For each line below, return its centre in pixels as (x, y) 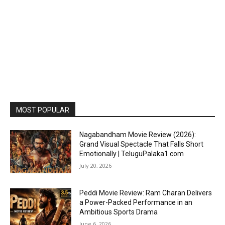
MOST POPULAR (43, 110)
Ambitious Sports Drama (119, 212)
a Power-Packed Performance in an (136, 203)
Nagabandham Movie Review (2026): (138, 135)
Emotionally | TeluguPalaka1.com (132, 154)
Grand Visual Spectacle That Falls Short (142, 144)
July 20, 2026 (96, 166)
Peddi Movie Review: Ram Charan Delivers (146, 193)
